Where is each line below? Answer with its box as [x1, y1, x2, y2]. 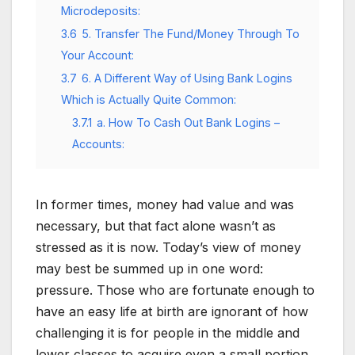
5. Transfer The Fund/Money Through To [82, 26, 300, 40]
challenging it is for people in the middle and [36, 324, 300, 341]
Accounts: [72, 136, 124, 151]
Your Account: [61, 48, 134, 62]
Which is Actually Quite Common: [61, 92, 236, 106]
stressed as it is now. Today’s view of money [36, 239, 301, 255]
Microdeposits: [61, 3, 140, 17]
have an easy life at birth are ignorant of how [36, 303, 308, 319]
